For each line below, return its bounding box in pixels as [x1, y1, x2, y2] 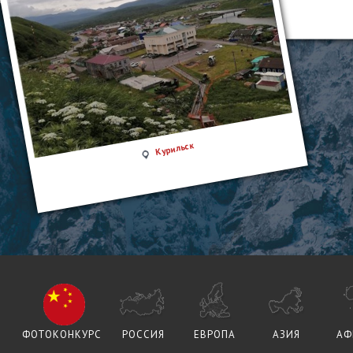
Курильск [154, 139, 195, 158]
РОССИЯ [121, 327, 165, 341]
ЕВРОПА [194, 327, 236, 341]
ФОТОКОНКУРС [22, 327, 102, 341]
